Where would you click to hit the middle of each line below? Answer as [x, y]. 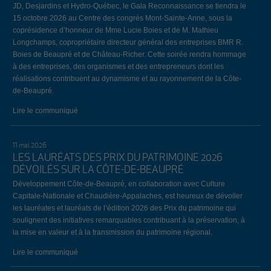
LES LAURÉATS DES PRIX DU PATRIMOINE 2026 [117, 157]
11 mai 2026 [29, 145]
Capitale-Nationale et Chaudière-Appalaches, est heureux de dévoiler [127, 195]
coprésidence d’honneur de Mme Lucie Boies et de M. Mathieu [115, 30]
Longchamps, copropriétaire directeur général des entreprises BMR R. [128, 42]
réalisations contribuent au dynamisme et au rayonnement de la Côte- [127, 78]
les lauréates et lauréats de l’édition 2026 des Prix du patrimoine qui [124, 207]
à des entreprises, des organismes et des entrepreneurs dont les [118, 66]
